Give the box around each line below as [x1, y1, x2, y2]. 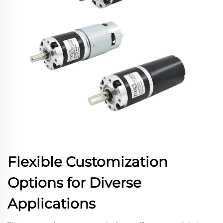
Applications [7, 195, 96, 212]
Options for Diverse [7, 174, 141, 191]
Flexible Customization [7, 153, 168, 170]
